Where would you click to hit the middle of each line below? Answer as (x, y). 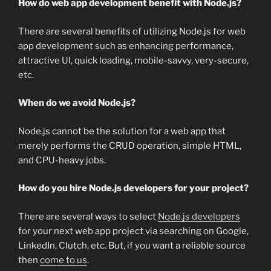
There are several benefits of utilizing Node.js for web (132, 31)
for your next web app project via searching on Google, (133, 231)
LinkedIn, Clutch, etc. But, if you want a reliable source (132, 245)
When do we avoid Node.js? (77, 103)
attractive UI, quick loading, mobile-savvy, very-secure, (133, 60)
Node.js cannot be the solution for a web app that (122, 131)
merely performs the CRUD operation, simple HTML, (130, 145)
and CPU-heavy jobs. (62, 160)
